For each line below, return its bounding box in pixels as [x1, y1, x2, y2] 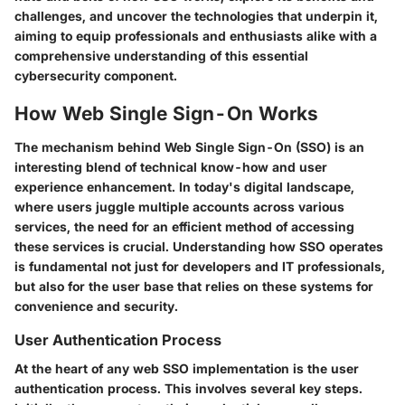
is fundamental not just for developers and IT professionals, [14, 259, 385, 275]
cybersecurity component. [14, 67, 177, 83]
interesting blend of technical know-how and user [14, 159, 327, 175]
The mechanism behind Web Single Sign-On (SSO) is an [14, 139, 364, 155]
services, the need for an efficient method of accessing [14, 219, 354, 235]
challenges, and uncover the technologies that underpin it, [14, 7, 378, 24]
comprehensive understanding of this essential [14, 47, 308, 63]
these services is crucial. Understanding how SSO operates [14, 239, 383, 255]
